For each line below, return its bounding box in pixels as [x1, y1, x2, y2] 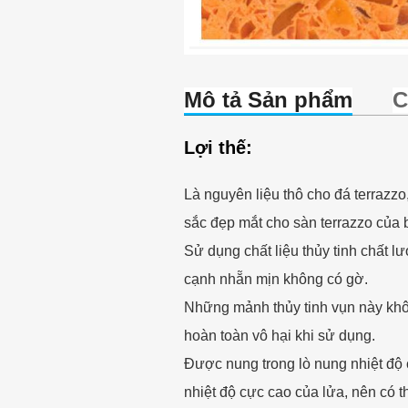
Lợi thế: [183, 138, 252, 158]
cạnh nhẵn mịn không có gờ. [183, 270, 368, 288]
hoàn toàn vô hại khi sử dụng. [183, 327, 375, 344]
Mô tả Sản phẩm [183, 87, 352, 113]
